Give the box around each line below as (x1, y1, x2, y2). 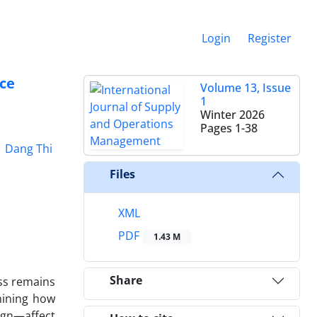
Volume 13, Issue (200, 79, 291, 96)
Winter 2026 (200, 106, 265, 122)
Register (248, 30, 292, 46)
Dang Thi (4, 140, 52, 156)
